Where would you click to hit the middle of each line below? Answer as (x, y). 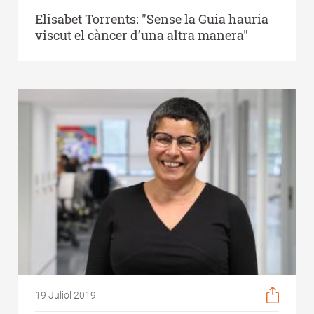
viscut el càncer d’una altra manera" (142, 35)
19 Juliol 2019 (66, 295)
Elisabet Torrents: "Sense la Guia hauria (152, 19)
